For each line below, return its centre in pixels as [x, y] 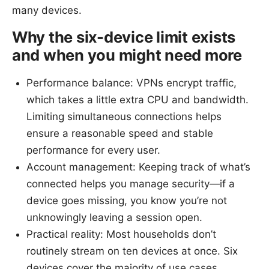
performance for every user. [93, 150]
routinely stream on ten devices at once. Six [132, 251]
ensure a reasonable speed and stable [120, 133]
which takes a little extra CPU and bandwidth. [138, 99]
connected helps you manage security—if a [131, 183]
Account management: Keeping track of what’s [138, 167]
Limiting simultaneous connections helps [124, 116]
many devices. [47, 10]
